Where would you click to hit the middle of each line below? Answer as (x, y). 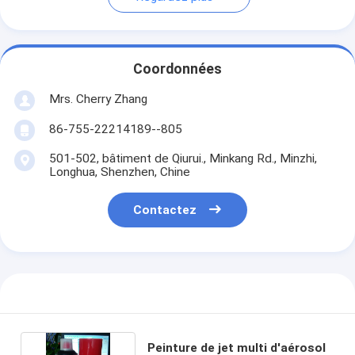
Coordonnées (177, 69)
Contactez (165, 210)
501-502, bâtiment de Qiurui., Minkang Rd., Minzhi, (183, 158)
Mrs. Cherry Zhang (98, 99)
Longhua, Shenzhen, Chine (119, 172)
